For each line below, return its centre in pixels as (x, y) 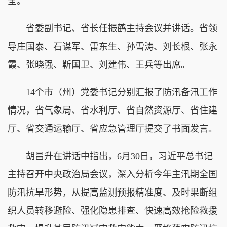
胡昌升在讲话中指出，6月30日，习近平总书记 (110, 156)
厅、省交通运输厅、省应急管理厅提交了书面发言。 (112, 128)
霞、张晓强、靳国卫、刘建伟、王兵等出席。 (99, 65)
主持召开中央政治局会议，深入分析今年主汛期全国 (112, 174)
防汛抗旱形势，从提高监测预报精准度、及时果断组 (112, 192)
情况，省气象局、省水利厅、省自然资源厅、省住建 (112, 110)
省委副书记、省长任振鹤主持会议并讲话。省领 (112, 28)
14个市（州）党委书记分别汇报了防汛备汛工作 (112, 92)
